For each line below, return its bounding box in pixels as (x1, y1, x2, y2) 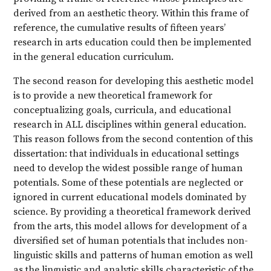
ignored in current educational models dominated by (13, 191, 247, 203)
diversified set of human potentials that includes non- (13, 235, 249, 247)
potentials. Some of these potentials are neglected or (13, 177, 244, 189)
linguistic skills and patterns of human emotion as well (13, 249, 253, 261)
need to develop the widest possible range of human (13, 162, 243, 174)
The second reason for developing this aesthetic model (13, 75, 254, 87)
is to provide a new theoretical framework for (13, 90, 213, 102)
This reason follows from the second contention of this (13, 133, 253, 145)
